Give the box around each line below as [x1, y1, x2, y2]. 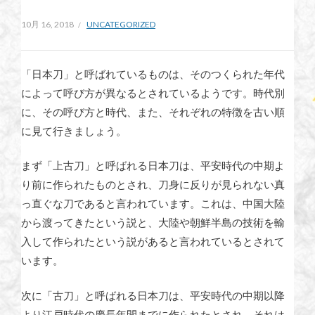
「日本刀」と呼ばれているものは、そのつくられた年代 [21, 67, 285, 80]
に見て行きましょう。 [21, 124, 127, 137]
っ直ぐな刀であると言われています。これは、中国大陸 [21, 197, 285, 210]
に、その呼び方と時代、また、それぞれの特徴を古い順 [21, 105, 285, 118]
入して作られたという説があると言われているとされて [21, 235, 285, 247]
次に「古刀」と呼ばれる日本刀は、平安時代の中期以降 [21, 288, 285, 302]
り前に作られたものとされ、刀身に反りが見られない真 [21, 178, 285, 191]
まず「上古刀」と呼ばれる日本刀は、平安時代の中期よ [21, 159, 285, 172]
